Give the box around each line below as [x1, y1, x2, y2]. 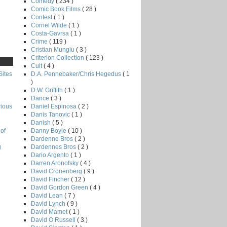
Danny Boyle [31, 127, 68, 134]
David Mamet [31, 208, 69, 215]
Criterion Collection [31, 54, 86, 61]
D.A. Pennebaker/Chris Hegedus [31, 70, 123, 78]
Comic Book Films [31, 5, 82, 13]
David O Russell [31, 216, 77, 223]
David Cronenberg [31, 167, 84, 175]
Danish [31, 119, 52, 126]
